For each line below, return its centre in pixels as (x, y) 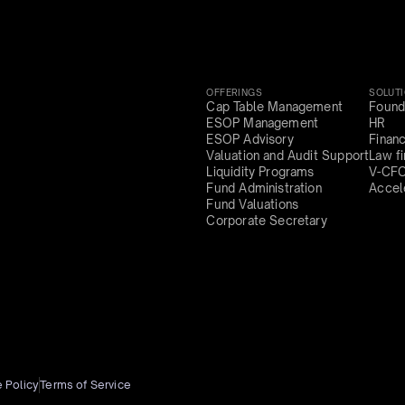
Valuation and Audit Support (288, 156)
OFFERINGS (235, 93)
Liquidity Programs (260, 172)
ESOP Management (263, 123)
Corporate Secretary (267, 221)
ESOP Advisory (250, 140)
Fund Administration (264, 188)
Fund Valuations (253, 205)
